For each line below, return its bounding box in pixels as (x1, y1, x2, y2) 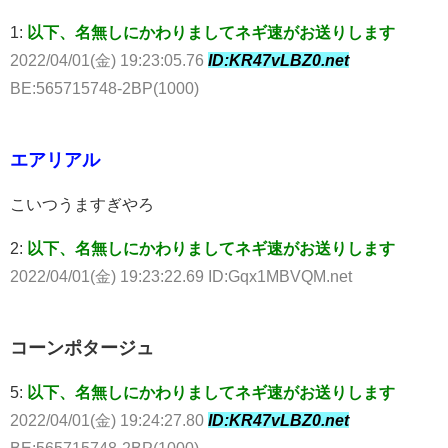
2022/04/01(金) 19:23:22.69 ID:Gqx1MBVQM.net (10, 267, 352, 284)
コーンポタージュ (10, 338, 154, 357)
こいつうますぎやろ (10, 195, 154, 212)
